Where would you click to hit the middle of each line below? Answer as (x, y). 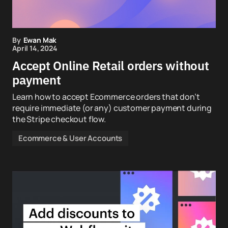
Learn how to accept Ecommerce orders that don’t (106, 97)
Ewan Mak (40, 40)
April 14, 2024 (35, 48)
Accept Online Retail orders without (111, 66)
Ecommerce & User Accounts (70, 138)
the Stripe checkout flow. (59, 119)
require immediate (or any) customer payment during (112, 108)
